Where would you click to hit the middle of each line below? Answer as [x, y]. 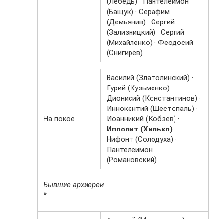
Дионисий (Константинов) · [153, 99]
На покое [59, 119]
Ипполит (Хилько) [140, 129]
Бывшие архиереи [74, 185]
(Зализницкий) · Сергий [145, 33]
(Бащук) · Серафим [138, 12]
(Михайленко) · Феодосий [150, 43]
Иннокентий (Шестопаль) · [152, 109]
